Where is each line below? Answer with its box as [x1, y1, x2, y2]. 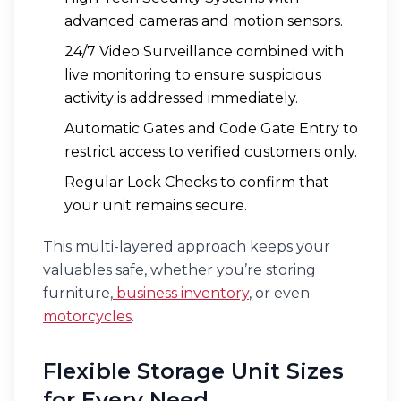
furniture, [43, 285, 113, 302]
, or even [249, 285, 310, 302]
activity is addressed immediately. [64, 90, 298, 107]
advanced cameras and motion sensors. [64, 13, 343, 30]
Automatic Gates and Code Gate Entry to [64, 120, 358, 137]
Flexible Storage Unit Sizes [43, 358, 344, 384]
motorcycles [43, 308, 132, 325]
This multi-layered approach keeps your [43, 238, 330, 255]
